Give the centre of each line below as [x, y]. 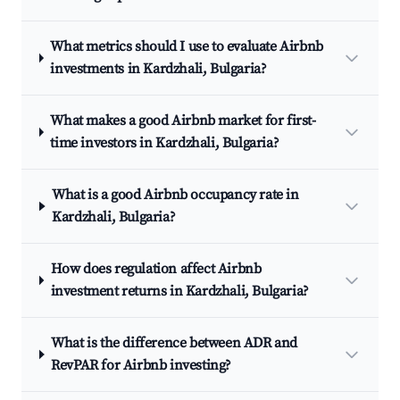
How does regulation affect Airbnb [156, 269]
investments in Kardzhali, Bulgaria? [158, 69]
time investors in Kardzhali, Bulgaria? [165, 143]
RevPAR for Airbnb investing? [142, 365]
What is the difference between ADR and [175, 343]
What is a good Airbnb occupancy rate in [175, 195]
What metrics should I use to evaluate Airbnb [187, 46]
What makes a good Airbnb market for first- [183, 121]
